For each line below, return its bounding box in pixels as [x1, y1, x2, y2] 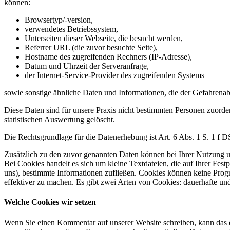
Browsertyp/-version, [25, 15, 93, 25]
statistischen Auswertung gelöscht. [4, 115, 115, 124]
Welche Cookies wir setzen [4, 198, 96, 207]
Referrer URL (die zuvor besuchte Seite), [25, 43, 158, 52]
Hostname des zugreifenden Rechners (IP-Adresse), [25, 52, 192, 62]
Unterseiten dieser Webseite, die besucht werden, [25, 34, 183, 43]
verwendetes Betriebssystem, [25, 25, 118, 34]
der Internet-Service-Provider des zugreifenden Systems [25, 71, 204, 80]
